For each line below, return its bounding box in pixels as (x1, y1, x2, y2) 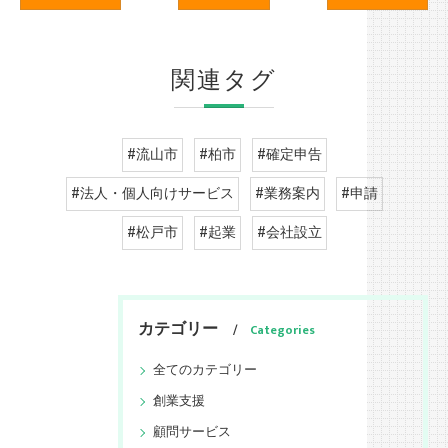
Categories (250, 320, 315, 341)
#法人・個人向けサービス (70, 183, 234, 205)
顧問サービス (153, 422, 231, 443)
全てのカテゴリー (153, 360, 257, 381)
